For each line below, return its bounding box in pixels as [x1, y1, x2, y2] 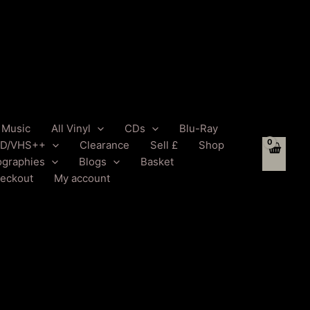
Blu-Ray [179, 122, 219, 136]
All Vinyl [51, 122, 91, 136]
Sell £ [150, 138, 179, 152]
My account [54, 172, 111, 185]
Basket [140, 155, 174, 169]
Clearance [80, 138, 130, 152]
